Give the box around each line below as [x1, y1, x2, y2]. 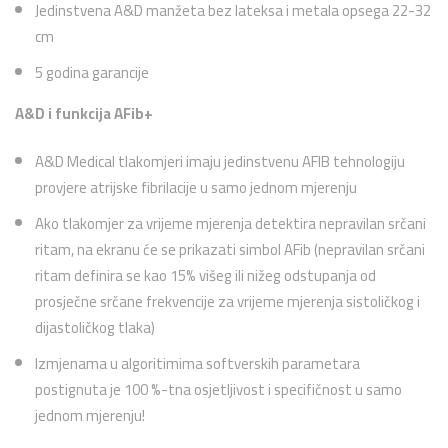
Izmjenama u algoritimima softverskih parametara [35, 349, 360, 378]
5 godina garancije [35, 57, 149, 87]
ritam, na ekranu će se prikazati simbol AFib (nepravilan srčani [35, 235, 425, 264]
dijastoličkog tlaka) [35, 313, 155, 342]
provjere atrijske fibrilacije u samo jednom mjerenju [35, 173, 357, 202]
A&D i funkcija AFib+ [15, 98, 153, 128]
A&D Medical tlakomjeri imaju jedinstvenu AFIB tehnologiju [35, 147, 405, 176]
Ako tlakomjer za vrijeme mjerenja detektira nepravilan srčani [35, 209, 426, 238]
